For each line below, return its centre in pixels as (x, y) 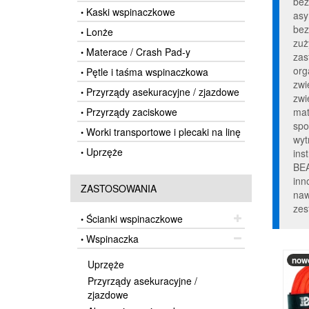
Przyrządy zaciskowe (130, 112)
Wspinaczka (111, 239)
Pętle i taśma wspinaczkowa (146, 72)
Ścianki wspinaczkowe (133, 219)
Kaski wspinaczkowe (129, 12)
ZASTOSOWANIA (119, 188)
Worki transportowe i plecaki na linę (162, 132)
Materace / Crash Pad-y (137, 52)
